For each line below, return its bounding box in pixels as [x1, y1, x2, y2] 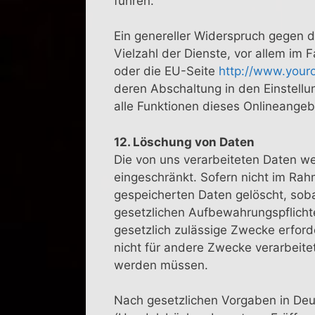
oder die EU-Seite [114, 64, 219, 79]
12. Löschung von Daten [114, 134, 255, 149]
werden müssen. [114, 257, 208, 272]
